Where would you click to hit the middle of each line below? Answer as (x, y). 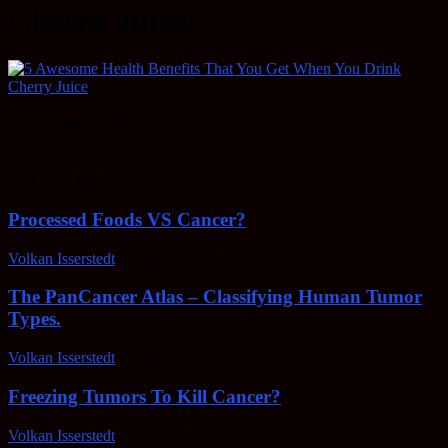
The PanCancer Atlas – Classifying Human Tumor (215, 297)
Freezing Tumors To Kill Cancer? (144, 396)
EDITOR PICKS (66, 178)
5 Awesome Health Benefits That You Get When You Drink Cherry (220, 121)
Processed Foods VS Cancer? (127, 219)
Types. (34, 319)
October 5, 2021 (179, 435)
